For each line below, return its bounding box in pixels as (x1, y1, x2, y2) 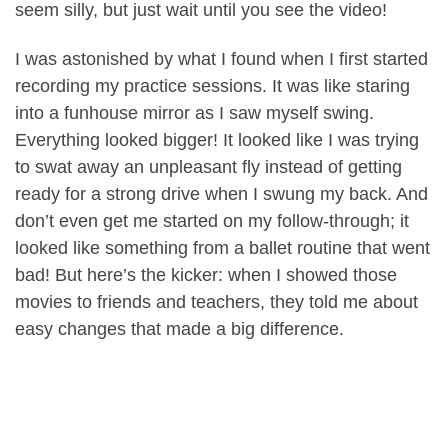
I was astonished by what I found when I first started (15, 49, 428, 70)
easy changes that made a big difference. (15, 319, 344, 340)
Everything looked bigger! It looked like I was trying (15, 130, 419, 151)
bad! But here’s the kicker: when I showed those (15, 265, 397, 286)
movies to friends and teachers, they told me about (15, 292, 418, 313)
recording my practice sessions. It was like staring (15, 76, 410, 97)
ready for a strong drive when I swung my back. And (15, 184, 428, 205)
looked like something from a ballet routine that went (15, 238, 430, 259)
